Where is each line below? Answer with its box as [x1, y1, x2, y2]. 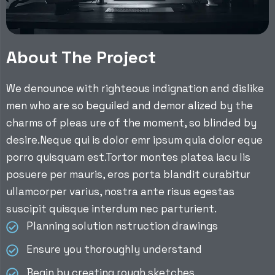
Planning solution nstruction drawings [26, 219, 218, 233]
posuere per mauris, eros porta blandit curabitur [6, 168, 250, 182]
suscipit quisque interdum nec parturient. [6, 202, 217, 216]
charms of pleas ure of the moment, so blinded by [6, 116, 257, 130]
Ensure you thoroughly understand [26, 242, 202, 257]
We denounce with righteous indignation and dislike [6, 82, 264, 96]
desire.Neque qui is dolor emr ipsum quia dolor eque [6, 133, 263, 147]
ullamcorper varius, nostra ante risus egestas [6, 185, 234, 199]
